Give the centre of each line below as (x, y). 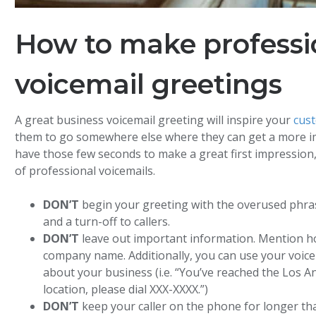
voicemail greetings (149, 85)
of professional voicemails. (85, 171)
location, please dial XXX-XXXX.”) (126, 289)
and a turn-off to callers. (107, 221)
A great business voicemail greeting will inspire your (154, 120)
